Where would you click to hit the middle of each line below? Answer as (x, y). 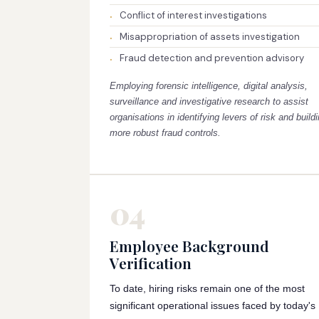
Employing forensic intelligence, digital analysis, (209, 86)
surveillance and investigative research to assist (209, 101)
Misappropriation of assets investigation (210, 37)
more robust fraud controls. (165, 133)
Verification (151, 263)
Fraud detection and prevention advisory (212, 58)
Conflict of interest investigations (193, 15)
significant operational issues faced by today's (213, 305)
